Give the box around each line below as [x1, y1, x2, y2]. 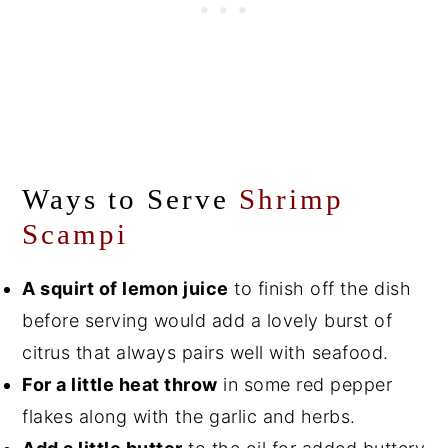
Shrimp [239, 182, 345, 215]
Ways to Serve [22, 182, 240, 215]
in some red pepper [217, 373, 393, 395]
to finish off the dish [228, 277, 412, 299]
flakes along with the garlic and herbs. [22, 405, 356, 427]
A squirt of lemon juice [22, 277, 229, 299]
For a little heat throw [22, 373, 218, 395]
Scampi [22, 217, 129, 250]
